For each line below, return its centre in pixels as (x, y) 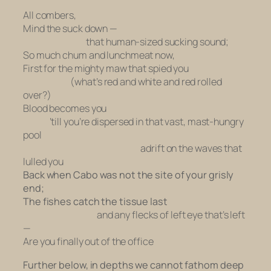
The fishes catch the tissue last (95, 202)
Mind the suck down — (70, 29)
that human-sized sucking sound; (126, 42)
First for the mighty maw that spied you (106, 69)
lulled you (43, 162)
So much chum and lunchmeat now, (99, 55)
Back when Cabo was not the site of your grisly (129, 175)
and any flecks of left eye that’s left (134, 215)
